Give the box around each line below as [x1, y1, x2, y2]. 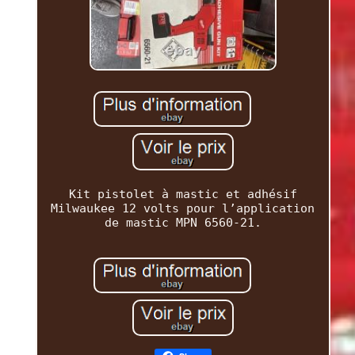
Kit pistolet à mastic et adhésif [68, 186, 297, 201]
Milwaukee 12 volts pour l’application [51, 200, 315, 216]
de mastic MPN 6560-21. [104, 215, 261, 230]
